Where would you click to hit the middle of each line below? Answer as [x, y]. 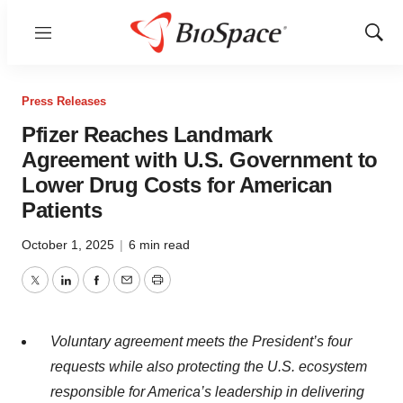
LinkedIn [92, 291]
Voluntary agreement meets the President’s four [201, 341]
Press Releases [64, 101]
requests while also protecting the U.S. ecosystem [209, 367]
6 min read [159, 245]
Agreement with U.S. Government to [200, 160]
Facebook [127, 291]
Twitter [55, 291]
